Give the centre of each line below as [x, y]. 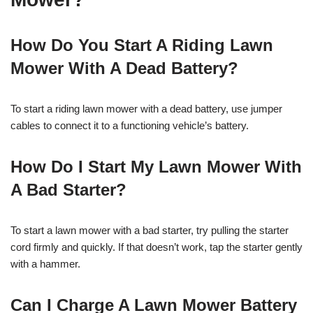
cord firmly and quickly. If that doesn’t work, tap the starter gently [156, 247]
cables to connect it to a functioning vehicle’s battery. [130, 125]
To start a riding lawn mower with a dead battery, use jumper [146, 108]
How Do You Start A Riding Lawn [142, 45]
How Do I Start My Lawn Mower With [156, 166]
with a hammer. [45, 263]
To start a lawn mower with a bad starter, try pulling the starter [150, 230]
